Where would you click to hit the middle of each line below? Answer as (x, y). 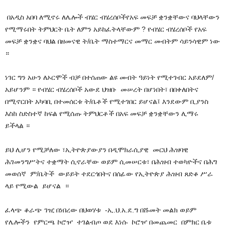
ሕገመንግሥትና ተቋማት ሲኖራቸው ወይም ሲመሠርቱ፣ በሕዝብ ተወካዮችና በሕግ (111, 161)
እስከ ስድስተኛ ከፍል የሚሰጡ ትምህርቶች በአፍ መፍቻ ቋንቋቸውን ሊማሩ (103, 113)
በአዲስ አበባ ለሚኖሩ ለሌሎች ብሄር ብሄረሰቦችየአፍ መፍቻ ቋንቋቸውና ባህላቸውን (112, 17)
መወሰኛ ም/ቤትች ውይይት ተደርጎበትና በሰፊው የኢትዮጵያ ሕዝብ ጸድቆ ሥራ (109, 174)
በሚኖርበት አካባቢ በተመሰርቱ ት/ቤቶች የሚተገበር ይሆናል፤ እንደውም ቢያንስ (107, 101)
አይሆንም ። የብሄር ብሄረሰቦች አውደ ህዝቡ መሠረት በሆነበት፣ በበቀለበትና (102, 89)
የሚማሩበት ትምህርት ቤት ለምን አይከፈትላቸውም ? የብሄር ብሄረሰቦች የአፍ (106, 29)
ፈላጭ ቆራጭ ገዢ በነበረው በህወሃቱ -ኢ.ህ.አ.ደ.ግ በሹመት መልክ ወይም (101, 210)
